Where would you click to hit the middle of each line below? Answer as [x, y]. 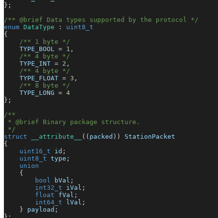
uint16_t [35, 151]
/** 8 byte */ [45, 86]
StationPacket [148, 137]
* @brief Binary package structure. [72, 122]
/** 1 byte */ [45, 42]
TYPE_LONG [31, 93]
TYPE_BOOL [31, 49]
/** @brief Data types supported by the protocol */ [101, 20]
